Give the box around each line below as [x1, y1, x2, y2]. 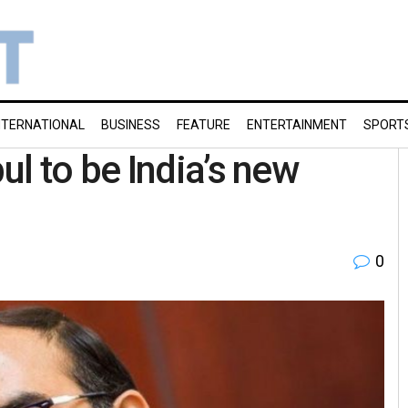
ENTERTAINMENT [247, 117, 347, 132]
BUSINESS [101, 117, 160, 132]
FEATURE [177, 117, 230, 132]
